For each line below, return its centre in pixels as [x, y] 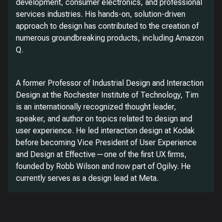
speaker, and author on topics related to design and [104, 119]
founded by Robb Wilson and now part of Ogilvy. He [103, 166]
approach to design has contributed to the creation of [107, 26]
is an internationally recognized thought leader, [96, 107]
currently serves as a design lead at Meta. [87, 178]
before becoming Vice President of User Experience [106, 142]
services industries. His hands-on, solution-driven [101, 14]
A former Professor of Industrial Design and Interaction [110, 83]
